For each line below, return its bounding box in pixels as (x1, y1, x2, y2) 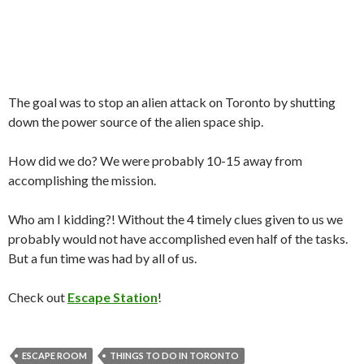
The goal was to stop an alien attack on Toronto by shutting (8, 93, 336, 110)
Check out (8, 288, 67, 305)
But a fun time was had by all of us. (8, 249, 197, 266)
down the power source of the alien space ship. (8, 113, 263, 129)
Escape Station (67, 288, 158, 305)
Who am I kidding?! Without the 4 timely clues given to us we (8, 210, 343, 227)
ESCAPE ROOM (22, 349, 87, 361)
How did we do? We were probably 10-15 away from (8, 152, 302, 168)
